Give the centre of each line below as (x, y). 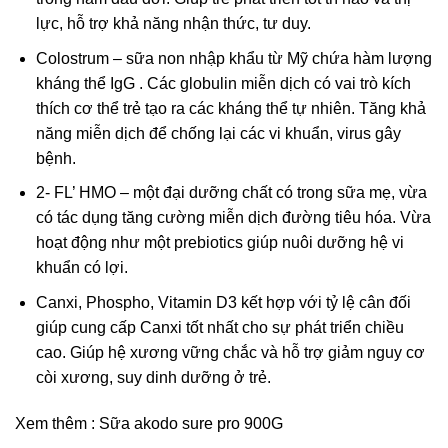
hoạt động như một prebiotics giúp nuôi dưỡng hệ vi (219, 243)
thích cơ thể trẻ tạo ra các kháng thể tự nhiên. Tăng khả (230, 108)
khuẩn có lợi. (81, 268)
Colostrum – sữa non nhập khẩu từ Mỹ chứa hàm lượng (233, 58)
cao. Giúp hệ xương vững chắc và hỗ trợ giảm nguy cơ (230, 353)
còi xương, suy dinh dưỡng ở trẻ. (153, 378)
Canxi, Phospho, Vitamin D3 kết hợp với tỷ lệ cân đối (223, 303)
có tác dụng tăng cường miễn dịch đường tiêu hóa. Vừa (233, 218)
